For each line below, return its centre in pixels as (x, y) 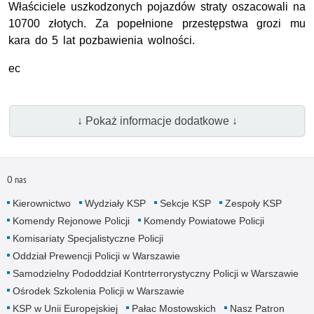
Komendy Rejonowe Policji (71, 220)
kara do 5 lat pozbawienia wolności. (102, 41)
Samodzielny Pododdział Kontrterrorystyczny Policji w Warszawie (155, 273)
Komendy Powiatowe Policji (204, 220)
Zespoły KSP (253, 203)
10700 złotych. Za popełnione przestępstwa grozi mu (157, 24)
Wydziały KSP (115, 203)
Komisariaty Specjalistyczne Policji (88, 238)
